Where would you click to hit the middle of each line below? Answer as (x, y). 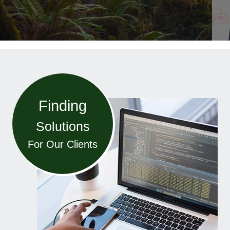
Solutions (63, 126)
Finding (63, 106)
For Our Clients (63, 144)
